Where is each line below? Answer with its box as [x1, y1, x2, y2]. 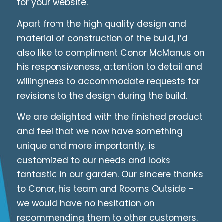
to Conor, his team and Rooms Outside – [16, 183, 194, 195]
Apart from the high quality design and [16, 18, 186, 30]
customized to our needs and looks [16, 154, 170, 166]
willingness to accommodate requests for [16, 75, 200, 88]
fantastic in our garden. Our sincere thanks [16, 168, 203, 181]
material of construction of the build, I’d [16, 32, 188, 45]
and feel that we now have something [16, 125, 183, 138]
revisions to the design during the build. [16, 90, 187, 102]
